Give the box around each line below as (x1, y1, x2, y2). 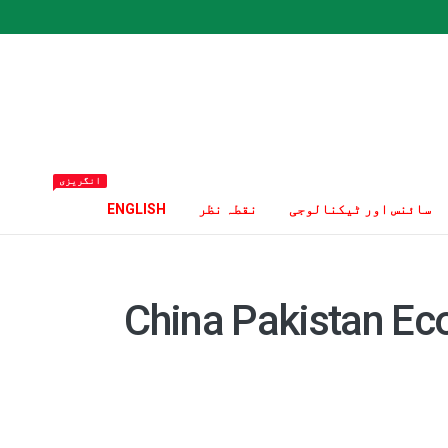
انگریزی (59, 175, 101, 186)
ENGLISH (107, 201, 166, 217)
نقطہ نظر (198, 201, 257, 217)
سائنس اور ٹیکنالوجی (289, 201, 431, 217)
